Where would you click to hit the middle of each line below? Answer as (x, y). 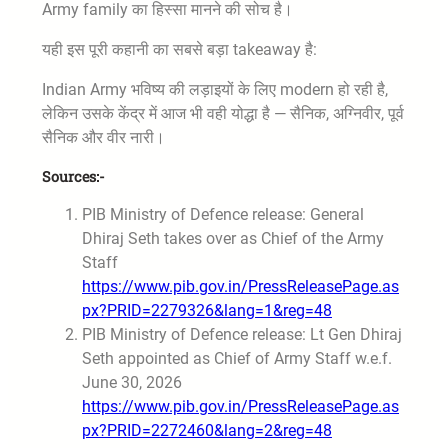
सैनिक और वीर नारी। (103, 138)
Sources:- (73, 177)
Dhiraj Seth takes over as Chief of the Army (233, 239)
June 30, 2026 (132, 383)
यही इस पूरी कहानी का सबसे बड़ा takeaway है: (179, 50)
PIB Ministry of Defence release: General (223, 215)
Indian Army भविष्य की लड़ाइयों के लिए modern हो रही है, (215, 90)
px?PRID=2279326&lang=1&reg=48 (207, 311)
